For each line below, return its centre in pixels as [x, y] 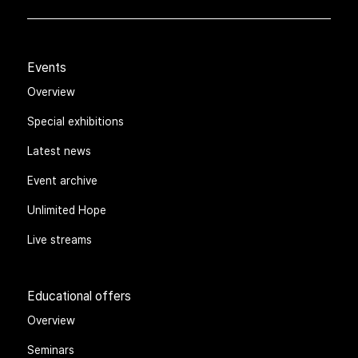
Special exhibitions [76, 121]
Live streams [60, 239]
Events [47, 67]
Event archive [63, 180]
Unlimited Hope [67, 210]
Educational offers [80, 296]
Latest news [60, 151]
